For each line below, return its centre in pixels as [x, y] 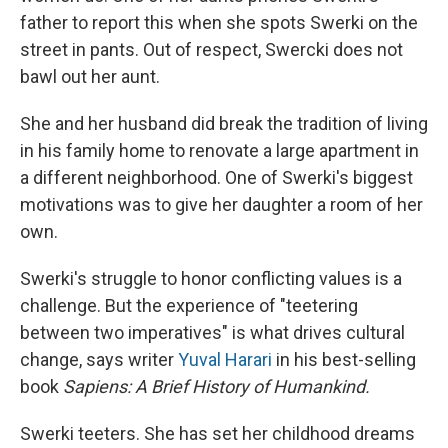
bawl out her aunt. [90, 77]
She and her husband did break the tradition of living [224, 124]
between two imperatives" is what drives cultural [212, 333]
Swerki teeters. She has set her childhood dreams [217, 434]
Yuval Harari [225, 360]
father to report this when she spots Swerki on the [219, 23]
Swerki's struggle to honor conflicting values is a [211, 279]
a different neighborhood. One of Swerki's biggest [216, 178]
